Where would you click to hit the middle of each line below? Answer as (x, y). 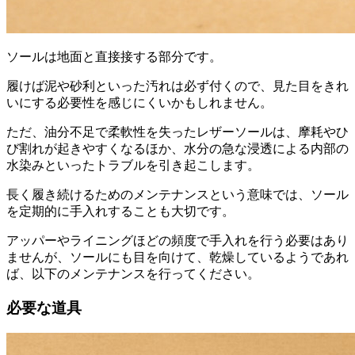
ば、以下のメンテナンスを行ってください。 (133, 274)
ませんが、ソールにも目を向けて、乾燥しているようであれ (177, 257)
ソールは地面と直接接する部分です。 (114, 57)
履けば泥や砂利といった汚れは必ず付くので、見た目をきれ (177, 86)
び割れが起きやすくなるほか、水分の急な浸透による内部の (177, 149)
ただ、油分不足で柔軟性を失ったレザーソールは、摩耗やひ (177, 132)
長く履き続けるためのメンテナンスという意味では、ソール (177, 195)
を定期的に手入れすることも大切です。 (120, 211)
